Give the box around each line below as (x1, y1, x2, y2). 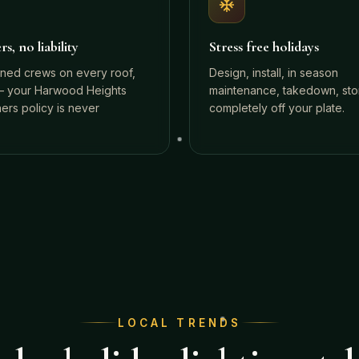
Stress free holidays (209, 38, 319, 55)
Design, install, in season (209, 66, 338, 79)
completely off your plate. (209, 101, 345, 115)
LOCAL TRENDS (118, 316, 241, 329)
